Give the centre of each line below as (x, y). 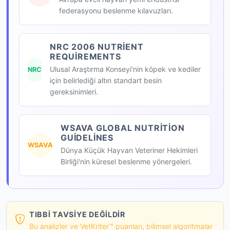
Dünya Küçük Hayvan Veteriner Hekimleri (129, 150)
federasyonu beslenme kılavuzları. (116, 10)
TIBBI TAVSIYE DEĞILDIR (77, 214)
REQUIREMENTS (85, 56)
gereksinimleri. (74, 91)
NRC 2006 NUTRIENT (97, 46)
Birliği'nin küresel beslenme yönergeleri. (126, 161)
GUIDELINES (87, 137)
